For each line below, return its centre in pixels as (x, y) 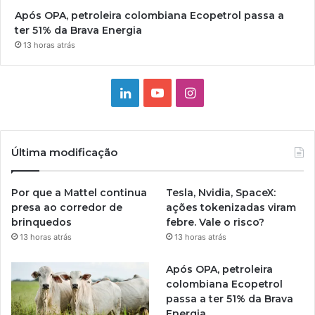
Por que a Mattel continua (79, 193)
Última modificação (64, 153)
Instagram (225, 92)
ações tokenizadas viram (231, 208)
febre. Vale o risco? (216, 223)
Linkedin (155, 92)
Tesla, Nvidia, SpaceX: (221, 193)
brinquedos (41, 223)
